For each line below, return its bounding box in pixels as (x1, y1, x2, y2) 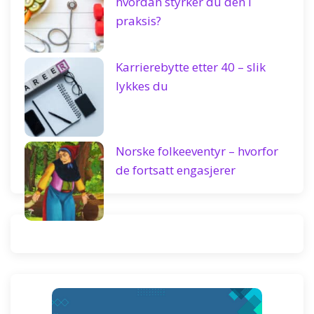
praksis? (116, 13, 161, 29)
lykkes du (116, 78, 168, 94)
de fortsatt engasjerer (116, 162, 235, 178)
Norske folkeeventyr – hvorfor (116, 143, 278, 159)
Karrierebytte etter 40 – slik (116, 59, 266, 75)
